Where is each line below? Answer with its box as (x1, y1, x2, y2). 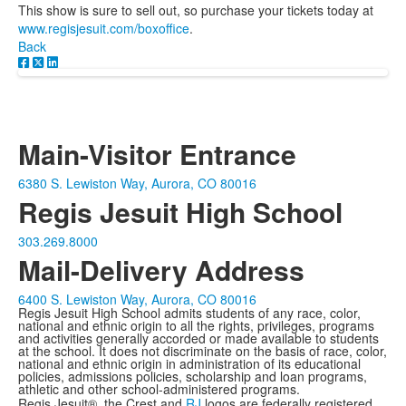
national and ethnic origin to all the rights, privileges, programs (18, 316, 374, 335)
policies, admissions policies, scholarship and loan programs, (18, 367, 367, 386)
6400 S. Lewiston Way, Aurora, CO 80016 (18, 290, 256, 309)
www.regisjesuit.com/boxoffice (18, 19, 189, 38)
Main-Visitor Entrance (18, 134, 296, 174)
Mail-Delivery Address (18, 250, 304, 290)
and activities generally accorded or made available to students (18, 329, 379, 348)
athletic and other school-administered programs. (18, 380, 300, 399)
